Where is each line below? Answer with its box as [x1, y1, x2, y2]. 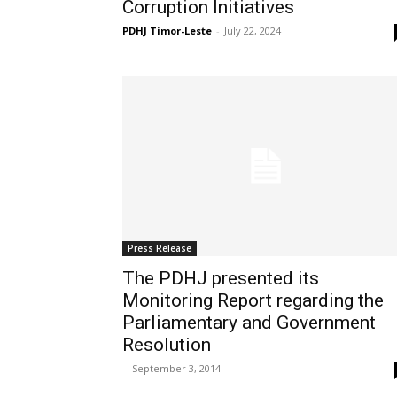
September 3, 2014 [132, 362, 221, 376]
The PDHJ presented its [122, 268, 319, 290]
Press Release [128, 242, 191, 255]
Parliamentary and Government [122, 312, 376, 334]
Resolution [122, 334, 211, 356]
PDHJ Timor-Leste [122, 24, 212, 38]
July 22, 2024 [224, 24, 281, 38]
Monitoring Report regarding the [122, 290, 384, 312]
